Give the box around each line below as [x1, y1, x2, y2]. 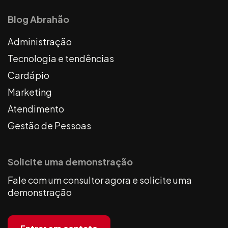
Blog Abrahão [8, 13, 69, 25]
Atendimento [8, 102, 64, 115]
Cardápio [8, 69, 49, 81]
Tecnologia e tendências [8, 52, 114, 64]
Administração [8, 35, 72, 47]
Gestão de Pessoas [8, 119, 91, 131]
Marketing [8, 85, 52, 98]
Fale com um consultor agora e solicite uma [8, 174, 192, 186]
